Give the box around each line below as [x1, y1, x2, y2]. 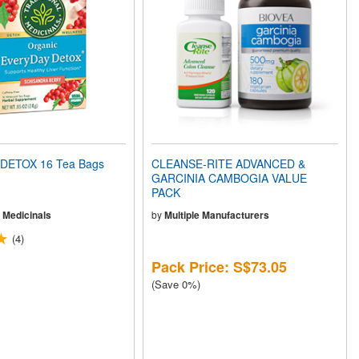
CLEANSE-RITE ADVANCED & [151, 155, 306, 171]
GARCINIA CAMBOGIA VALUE [151, 170, 308, 186]
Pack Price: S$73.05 [151, 256, 288, 277]
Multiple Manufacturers [164, 208, 270, 222]
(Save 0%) [151, 276, 201, 292]
